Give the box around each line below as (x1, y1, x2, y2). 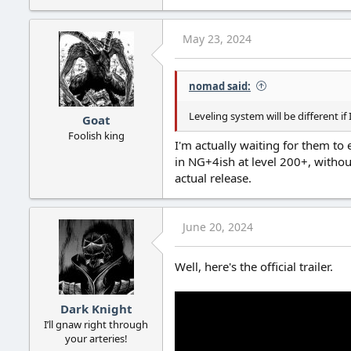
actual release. (175, 170, 251, 186)
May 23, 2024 (183, 31, 251, 46)
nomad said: (189, 78, 251, 93)
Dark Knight (60, 300, 132, 317)
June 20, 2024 (183, 219, 253, 235)
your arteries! (64, 331, 128, 346)
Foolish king (67, 128, 125, 143)
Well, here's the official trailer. (175, 259, 333, 275)
